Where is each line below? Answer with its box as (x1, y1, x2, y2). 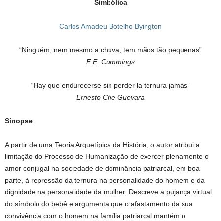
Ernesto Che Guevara (76, 93, 145, 101)
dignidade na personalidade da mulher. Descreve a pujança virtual (5, 188, 212, 196)
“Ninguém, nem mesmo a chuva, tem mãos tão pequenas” (19, 46, 202, 54)
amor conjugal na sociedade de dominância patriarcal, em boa (5, 164, 200, 172)
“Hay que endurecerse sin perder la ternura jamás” (31, 81, 190, 89)
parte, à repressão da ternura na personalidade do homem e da (5, 176, 205, 184)
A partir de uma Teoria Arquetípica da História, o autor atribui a (5, 141, 200, 148)
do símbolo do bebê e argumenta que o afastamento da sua (5, 200, 193, 208)
